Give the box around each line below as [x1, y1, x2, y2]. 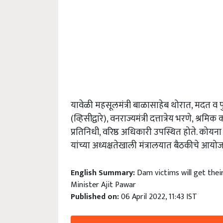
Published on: [71, 190, 121, 204]
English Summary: [71, 166, 137, 180]
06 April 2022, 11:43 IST [121, 190, 197, 204]
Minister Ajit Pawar [71, 178, 136, 192]
